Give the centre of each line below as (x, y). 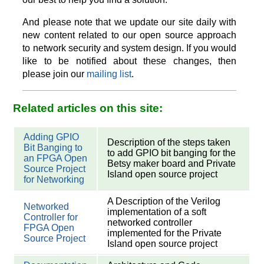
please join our (55, 74)
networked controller (150, 223)
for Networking (54, 180)
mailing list (109, 74)
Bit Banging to (53, 148)
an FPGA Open (56, 159)
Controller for (51, 217)
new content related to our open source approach (130, 35)
